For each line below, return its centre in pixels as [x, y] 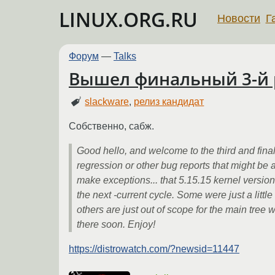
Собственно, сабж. [111, 126]
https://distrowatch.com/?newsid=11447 [154, 249]
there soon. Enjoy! [116, 224]
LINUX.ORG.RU [128, 19]
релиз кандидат [169, 101]
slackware [107, 101]
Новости [239, 18]
